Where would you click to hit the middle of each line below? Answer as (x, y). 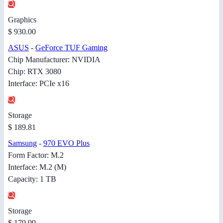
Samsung (22, 143)
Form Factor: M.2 (36, 155)
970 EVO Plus (66, 143)
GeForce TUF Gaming (71, 47)
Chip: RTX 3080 (35, 71)
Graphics (22, 19)
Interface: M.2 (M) (37, 167)
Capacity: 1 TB (32, 179)
